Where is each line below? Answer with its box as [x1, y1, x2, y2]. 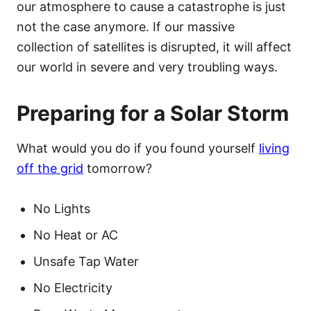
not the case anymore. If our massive [17, 19, 235, 34]
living [259, 140, 289, 155]
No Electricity [33, 280, 112, 295]
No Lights [33, 201, 90, 216]
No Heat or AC [33, 227, 118, 242]
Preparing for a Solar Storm [17, 100, 289, 126]
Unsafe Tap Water [33, 253, 139, 269]
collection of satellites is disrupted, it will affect [17, 39, 292, 54]
